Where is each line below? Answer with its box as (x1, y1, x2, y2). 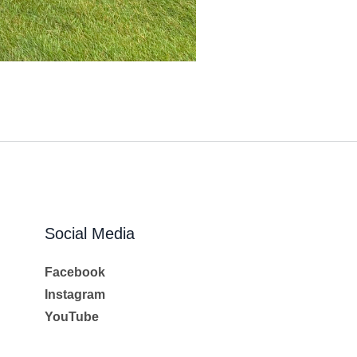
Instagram (44, 287, 105, 301)
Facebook (44, 265, 105, 279)
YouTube (44, 309, 99, 324)
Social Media (44, 224, 135, 242)
